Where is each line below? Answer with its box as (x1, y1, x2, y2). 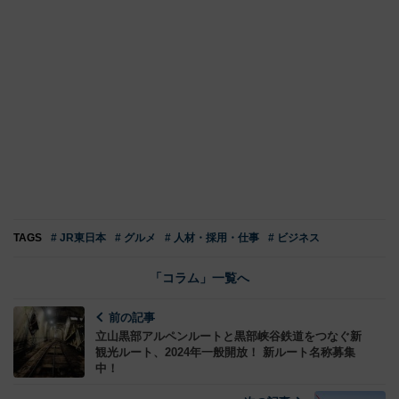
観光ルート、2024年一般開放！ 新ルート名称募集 (95, 345, 355, 359)
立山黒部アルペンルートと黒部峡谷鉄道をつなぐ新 (95, 329, 362, 343)
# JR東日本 (51, 231, 106, 244)
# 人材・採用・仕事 (165, 231, 259, 244)
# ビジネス (268, 231, 320, 244)
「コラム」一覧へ (150, 270, 249, 285)
